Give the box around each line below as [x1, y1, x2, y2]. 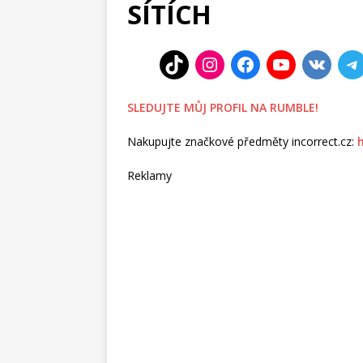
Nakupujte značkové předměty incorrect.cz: [127, 134, 357, 150]
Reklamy [127, 168, 172, 184]
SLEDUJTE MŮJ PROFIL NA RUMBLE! [127, 100, 318, 116]
